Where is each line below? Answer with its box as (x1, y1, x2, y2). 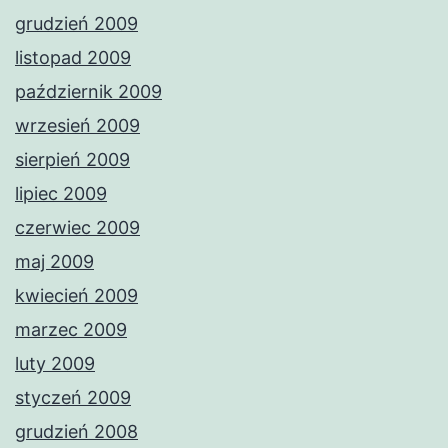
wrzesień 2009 (15, 115, 140, 137)
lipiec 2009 (15, 183, 107, 205)
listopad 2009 (15, 47, 131, 69)
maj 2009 (15, 251, 94, 273)
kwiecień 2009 (15, 285, 138, 307)
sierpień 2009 (15, 149, 130, 171)
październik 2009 (15, 81, 162, 103)
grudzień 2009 (15, 13, 138, 35)
